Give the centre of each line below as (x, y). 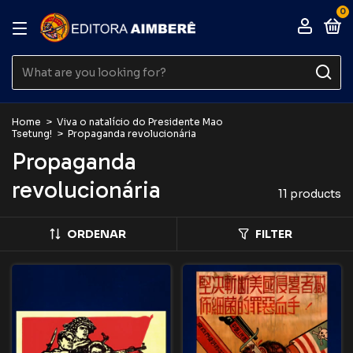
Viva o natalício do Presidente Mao (140, 122)
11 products (310, 194)
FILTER (273, 234)
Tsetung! (32, 134)
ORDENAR (97, 234)
